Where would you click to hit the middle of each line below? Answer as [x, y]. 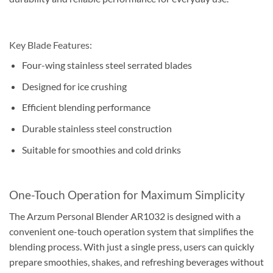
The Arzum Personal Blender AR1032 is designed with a [125, 216]
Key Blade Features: [51, 45]
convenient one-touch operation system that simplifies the [131, 231]
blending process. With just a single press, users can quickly [132, 246]
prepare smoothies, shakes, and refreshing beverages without [136, 261]
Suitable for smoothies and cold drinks [101, 149]
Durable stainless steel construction [97, 128]
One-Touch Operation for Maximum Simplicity [127, 195]
